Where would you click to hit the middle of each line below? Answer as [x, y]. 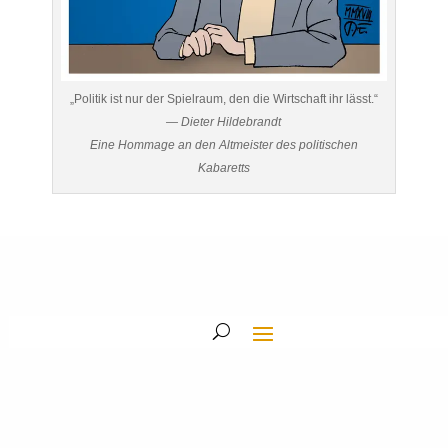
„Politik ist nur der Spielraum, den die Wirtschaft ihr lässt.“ [223, 98]
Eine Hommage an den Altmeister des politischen [223, 144]
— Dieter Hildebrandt [224, 121]
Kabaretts [223, 167]
